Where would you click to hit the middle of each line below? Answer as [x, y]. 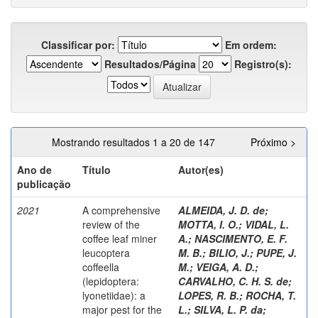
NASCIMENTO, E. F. [241, 238]
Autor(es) [201, 169]
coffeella [101, 267]
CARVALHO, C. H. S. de [233, 281]
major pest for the [122, 309]
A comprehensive [121, 210]
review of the [111, 224]
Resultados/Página [150, 64]
